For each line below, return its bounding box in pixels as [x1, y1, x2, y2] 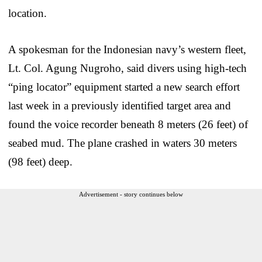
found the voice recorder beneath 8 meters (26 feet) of [8, 118, 248, 130]
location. [8, 6, 47, 19]
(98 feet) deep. [8, 155, 73, 168]
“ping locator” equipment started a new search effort [8, 80, 240, 93]
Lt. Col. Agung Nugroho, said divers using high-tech [8, 61, 247, 74]
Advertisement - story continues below [79, 190, 183, 198]
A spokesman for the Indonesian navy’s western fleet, [8, 43, 246, 56]
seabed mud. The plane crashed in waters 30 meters [8, 136, 237, 149]
